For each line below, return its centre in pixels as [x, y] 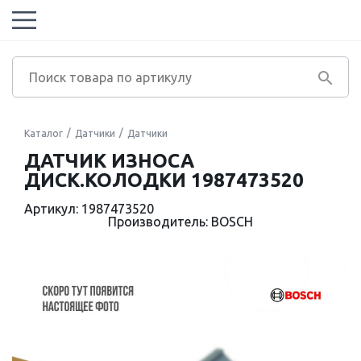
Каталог [44, 133]
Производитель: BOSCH [180, 222]
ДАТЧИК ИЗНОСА [109, 161]
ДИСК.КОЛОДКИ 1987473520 [164, 180]
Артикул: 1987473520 [89, 209]
